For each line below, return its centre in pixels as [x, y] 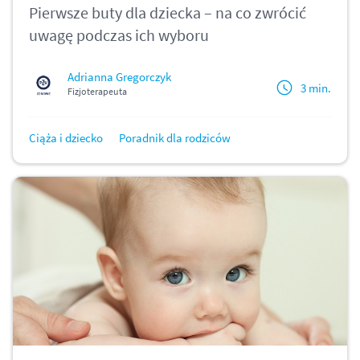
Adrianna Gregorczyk [119, 77]
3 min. [316, 88]
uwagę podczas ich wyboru [119, 35]
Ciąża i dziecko [66, 138]
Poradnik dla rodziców [175, 138]
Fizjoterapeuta [97, 92]
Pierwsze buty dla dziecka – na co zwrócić [168, 13]
